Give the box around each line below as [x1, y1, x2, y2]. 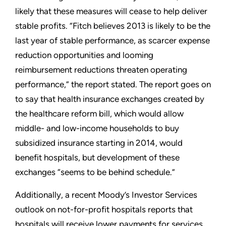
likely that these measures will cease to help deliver [15, 6, 207, 17]
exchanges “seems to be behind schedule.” [15, 167, 175, 178]
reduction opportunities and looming [15, 50, 153, 61]
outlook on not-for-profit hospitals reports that [15, 204, 193, 215]
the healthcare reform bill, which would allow [15, 108, 184, 119]
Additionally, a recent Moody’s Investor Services [15, 190, 197, 200]
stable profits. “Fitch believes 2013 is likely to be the [15, 21, 210, 31]
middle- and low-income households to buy [15, 123, 179, 134]
